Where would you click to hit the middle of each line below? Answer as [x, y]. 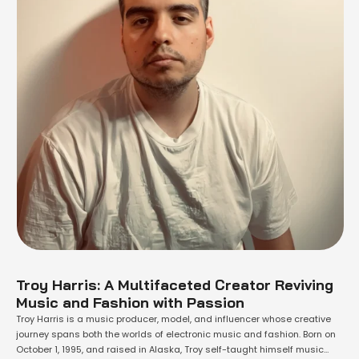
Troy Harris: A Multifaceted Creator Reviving [175, 285]
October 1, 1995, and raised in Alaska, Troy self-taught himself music [170, 349]
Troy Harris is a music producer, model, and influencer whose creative [173, 319]
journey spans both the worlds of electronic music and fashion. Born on [176, 334]
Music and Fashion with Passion [130, 303]
